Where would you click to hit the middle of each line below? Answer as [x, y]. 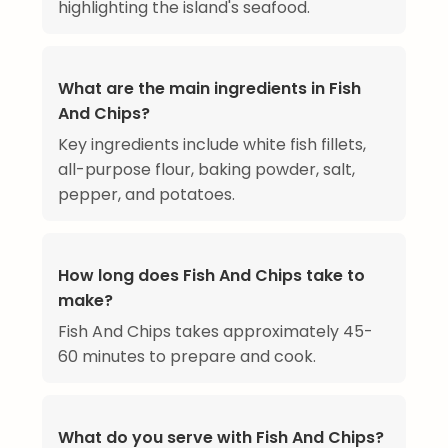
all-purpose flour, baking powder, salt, [206, 170]
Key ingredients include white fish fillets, [212, 145]
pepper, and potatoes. [146, 195]
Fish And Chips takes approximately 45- [215, 332]
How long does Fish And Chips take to [211, 276]
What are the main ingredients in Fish [209, 89]
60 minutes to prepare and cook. [187, 357]
